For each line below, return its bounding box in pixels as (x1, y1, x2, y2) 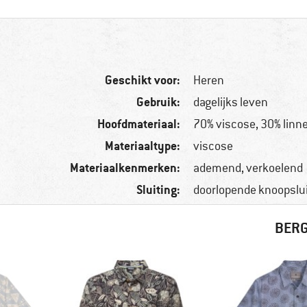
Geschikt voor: (105, 72, 181, 88)
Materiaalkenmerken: (70, 160, 181, 176)
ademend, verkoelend (193, 160, 304, 176)
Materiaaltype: (105, 138, 181, 154)
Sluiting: (136, 182, 181, 198)
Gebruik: (136, 94, 181, 110)
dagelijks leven (193, 95, 269, 110)
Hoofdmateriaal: (97, 116, 181, 132)
